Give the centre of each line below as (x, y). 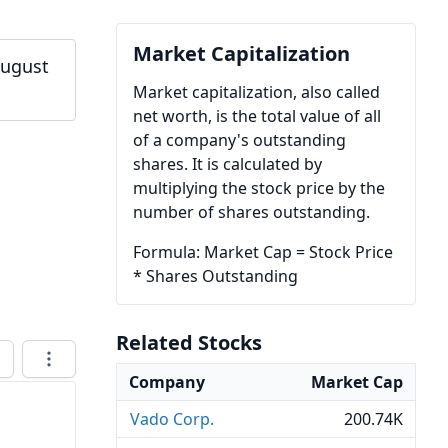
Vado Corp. (172, 419)
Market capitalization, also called (256, 92)
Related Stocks (189, 342)
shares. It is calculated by (227, 164)
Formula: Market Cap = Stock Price (263, 252)
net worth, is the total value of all (257, 116)
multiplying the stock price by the (259, 188)
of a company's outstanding (239, 140)
